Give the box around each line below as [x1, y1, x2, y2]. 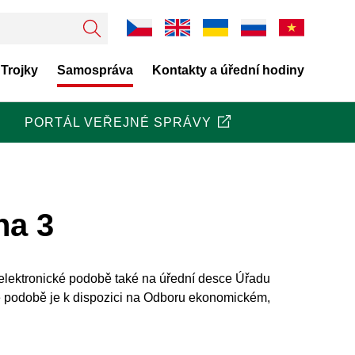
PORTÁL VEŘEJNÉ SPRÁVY [25, 116, 212, 129]
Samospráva [57, 63, 133, 77]
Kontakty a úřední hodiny [152, 63, 304, 77]
